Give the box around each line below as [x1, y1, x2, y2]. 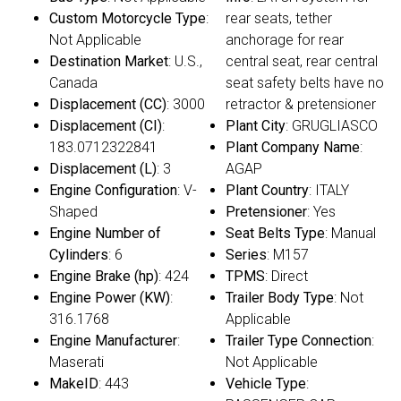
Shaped [49, 203, 98, 221]
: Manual [325, 225, 376, 243]
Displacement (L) [49, 160, 157, 178]
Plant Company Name [226, 139, 360, 157]
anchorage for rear [226, 31, 344, 49]
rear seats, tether [226, 10, 332, 28]
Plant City [226, 117, 286, 135]
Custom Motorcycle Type [49, 10, 206, 28]
